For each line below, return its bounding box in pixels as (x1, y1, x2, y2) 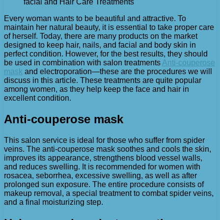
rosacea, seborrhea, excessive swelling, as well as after (4, 171, 197, 180)
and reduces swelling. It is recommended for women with (4, 162, 200, 171)
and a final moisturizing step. (4, 197, 103, 206)
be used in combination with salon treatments (4, 58, 162, 67)
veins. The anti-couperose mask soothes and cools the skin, (4, 144, 211, 153)
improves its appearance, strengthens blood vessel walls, (4, 153, 202, 162)
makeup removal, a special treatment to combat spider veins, (4, 189, 214, 197)
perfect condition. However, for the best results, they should (4, 49, 208, 58)
